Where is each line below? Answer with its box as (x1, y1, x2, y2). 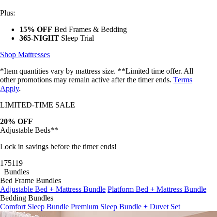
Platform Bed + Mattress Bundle (108, 177, 206, 186)
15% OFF (19, 17, 52, 26)
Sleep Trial (59, 26, 94, 35)
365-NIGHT (19, 26, 59, 35)
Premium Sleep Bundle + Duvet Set (71, 195, 180, 203)
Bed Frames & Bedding (52, 17, 127, 26)
